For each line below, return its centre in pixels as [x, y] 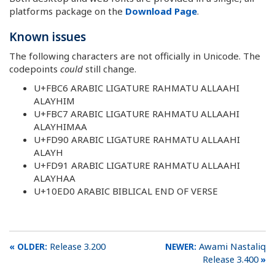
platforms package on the [67, 11]
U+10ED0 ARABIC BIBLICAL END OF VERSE [126, 191]
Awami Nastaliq [232, 246]
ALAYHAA [55, 178]
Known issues [48, 37]
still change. [110, 68]
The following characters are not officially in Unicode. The [135, 56]
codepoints [35, 68]
